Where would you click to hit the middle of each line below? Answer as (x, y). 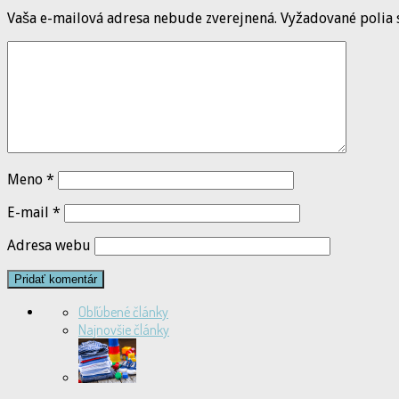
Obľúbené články (123, 312)
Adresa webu (49, 246)
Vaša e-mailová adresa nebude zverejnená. (142, 19)
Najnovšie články (124, 330)
